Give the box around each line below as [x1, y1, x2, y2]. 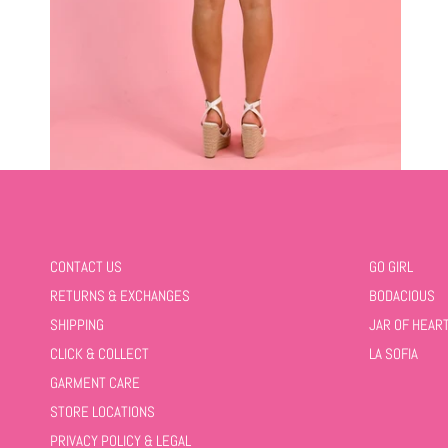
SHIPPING [50, 315, 104, 334]
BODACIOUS [368, 286, 435, 305]
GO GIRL [368, 257, 413, 276]
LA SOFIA [368, 344, 418, 363]
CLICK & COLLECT [50, 344, 149, 363]
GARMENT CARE [50, 373, 140, 392]
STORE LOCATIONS [50, 402, 155, 421]
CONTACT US [50, 257, 122, 276]
